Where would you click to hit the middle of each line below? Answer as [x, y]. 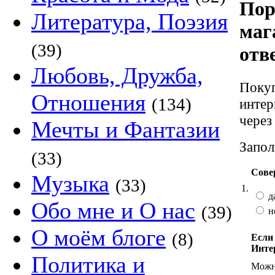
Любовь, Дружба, [117, 76]
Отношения [88, 103]
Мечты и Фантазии [126, 130]
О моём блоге [99, 238]
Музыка [70, 184]
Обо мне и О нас [113, 211]
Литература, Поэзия [130, 21]
